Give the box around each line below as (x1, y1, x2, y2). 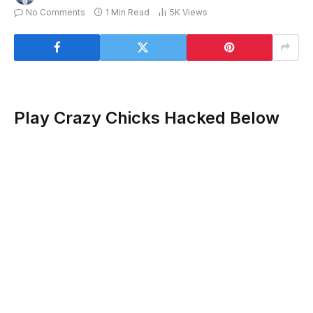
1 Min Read (105, 6, 150, 17)
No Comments (26, 6, 85, 17)
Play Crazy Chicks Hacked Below (14, 108, 279, 129)
